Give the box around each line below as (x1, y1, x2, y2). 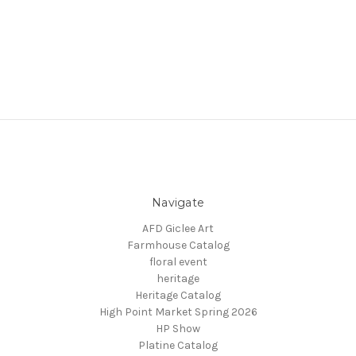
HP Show (156, 321, 200, 335)
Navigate (152, 195, 204, 210)
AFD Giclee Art (142, 221, 214, 235)
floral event (149, 254, 207, 269)
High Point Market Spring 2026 (99, 304, 257, 319)
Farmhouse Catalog (126, 238, 230, 252)
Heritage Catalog (135, 288, 221, 302)
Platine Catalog (138, 338, 218, 352)
